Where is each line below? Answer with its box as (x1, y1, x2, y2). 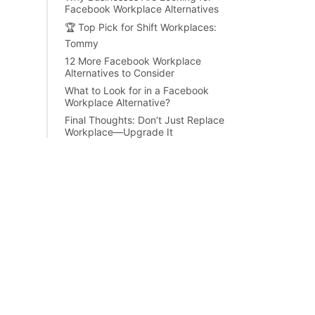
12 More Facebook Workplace (65, 55, 201, 67)
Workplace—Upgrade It (65, 126, 173, 138)
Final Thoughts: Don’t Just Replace (65, 114, 224, 126)
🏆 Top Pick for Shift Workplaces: (65, 21, 217, 33)
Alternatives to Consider (65, 67, 174, 79)
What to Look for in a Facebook (65, 84, 209, 96)
